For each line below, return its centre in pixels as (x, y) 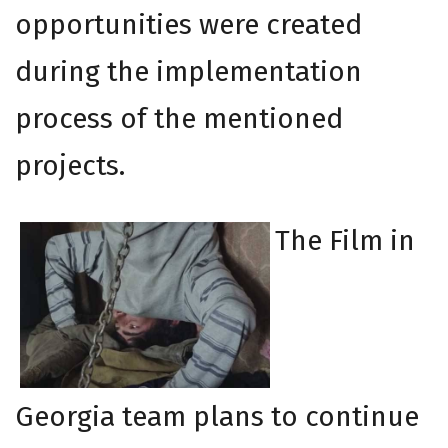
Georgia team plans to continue (217, 417)
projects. (70, 165)
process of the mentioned (179, 118)
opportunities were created (188, 24)
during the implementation (188, 71)
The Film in (345, 240)
